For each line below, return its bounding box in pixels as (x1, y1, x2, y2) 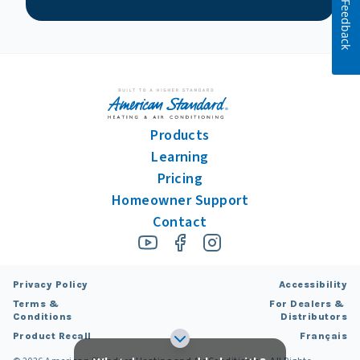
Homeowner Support (111, 190, 249, 211)
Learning (151, 147, 209, 168)
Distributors (280, 311, 347, 323)
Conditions (13, 311, 72, 323)
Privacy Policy (13, 279, 88, 291)
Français (300, 330, 347, 342)
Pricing (157, 169, 203, 190)
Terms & (13, 298, 62, 310)
